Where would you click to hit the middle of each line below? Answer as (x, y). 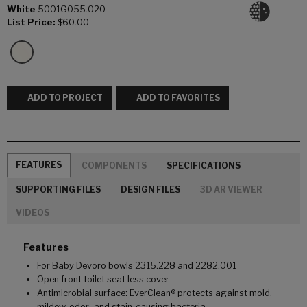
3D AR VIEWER (231, 189)
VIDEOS (33, 213)
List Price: (31, 22)
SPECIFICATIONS (204, 165)
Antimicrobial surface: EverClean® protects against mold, (155, 293)
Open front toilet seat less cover (103, 280)
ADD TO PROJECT (65, 98)
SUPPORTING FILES (58, 189)
